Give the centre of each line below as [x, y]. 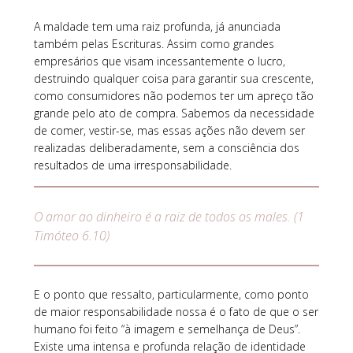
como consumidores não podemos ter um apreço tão [173, 96]
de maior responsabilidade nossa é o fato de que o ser [176, 312]
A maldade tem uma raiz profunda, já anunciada [157, 27]
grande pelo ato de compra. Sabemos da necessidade [174, 113]
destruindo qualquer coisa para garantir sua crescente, [173, 79]
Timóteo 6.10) [71, 236]
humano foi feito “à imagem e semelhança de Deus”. [167, 329]
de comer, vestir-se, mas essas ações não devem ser [169, 131]
